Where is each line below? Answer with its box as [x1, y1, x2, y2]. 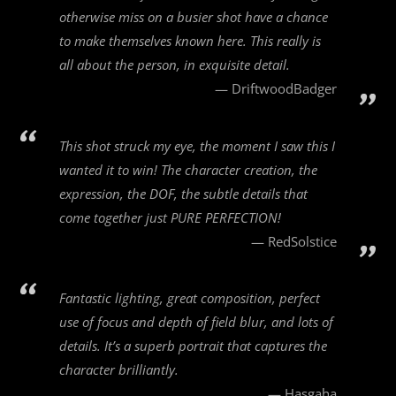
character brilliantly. [59, 361, 179, 379]
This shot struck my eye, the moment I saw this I [59, 136, 336, 155]
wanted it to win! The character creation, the [59, 160, 318, 179]
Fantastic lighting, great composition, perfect [59, 289, 321, 308]
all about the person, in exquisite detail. [59, 56, 291, 74]
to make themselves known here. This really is [59, 32, 322, 50]
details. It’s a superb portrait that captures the [59, 337, 328, 355]
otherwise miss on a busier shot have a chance [59, 8, 329, 27]
